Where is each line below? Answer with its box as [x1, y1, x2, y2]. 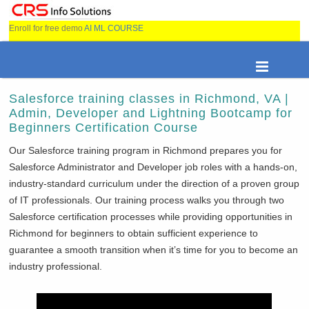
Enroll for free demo [9, 23, 85, 33]
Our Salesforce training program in [9, 145, 163, 156]
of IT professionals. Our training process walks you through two [9, 195, 285, 206]
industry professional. [9, 261, 103, 272]
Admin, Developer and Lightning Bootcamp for [9, 106, 293, 120]
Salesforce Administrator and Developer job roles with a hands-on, [9, 161, 298, 172]
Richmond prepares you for [163, 145, 283, 156]
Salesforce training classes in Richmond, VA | [9, 92, 290, 106]
